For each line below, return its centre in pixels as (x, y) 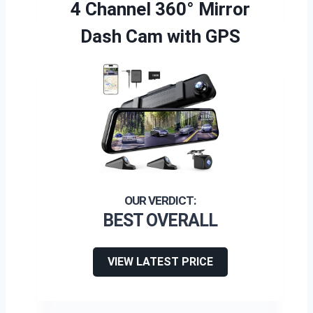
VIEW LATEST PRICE (160, 262)
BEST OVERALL (160, 220)
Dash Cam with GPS (160, 36)
